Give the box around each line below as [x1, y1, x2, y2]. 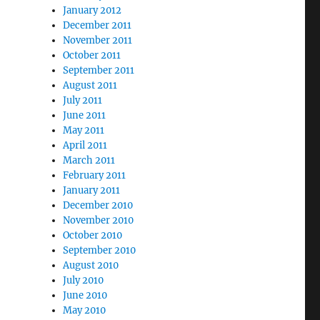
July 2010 [63, 274, 104, 286]
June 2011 [63, 109, 106, 121]
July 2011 [63, 94, 103, 106]
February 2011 [63, 169, 126, 181]
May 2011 [63, 124, 105, 136]
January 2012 [63, 4, 122, 16]
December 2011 [63, 19, 132, 31]
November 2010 [63, 214, 134, 226]
